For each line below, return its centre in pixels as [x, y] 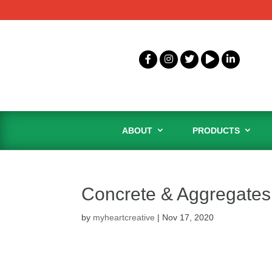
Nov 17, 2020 [188, 217]
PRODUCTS [216, 130]
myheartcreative [124, 217]
